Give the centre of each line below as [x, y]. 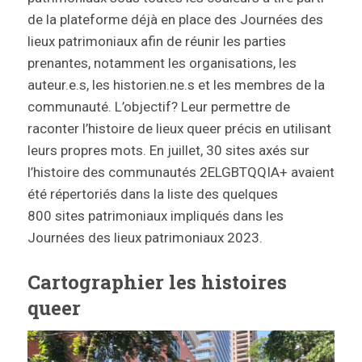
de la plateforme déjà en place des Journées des [175, 20]
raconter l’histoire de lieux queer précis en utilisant [179, 129]
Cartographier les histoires [157, 282]
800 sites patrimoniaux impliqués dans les [155, 216]
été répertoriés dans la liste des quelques [152, 194]
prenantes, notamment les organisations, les [162, 63]
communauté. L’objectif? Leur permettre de [158, 107]
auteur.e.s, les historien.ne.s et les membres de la [176, 85]
